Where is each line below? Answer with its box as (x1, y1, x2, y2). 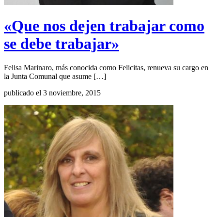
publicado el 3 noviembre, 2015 (4, 88, 101, 97)
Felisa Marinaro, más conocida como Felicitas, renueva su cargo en (4, 63, 208, 72)
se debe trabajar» (4, 35, 119, 53)
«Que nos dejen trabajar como (4, 17, 204, 35)
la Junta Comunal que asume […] (4, 72, 106, 80)
